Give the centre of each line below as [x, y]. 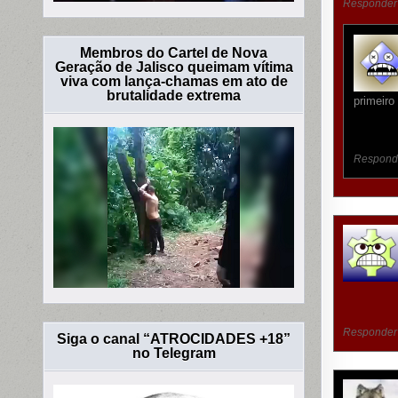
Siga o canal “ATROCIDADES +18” [174, 338]
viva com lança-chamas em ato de [174, 82]
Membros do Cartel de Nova [174, 53]
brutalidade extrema [174, 96]
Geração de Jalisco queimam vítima [174, 68]
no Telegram [174, 353]
